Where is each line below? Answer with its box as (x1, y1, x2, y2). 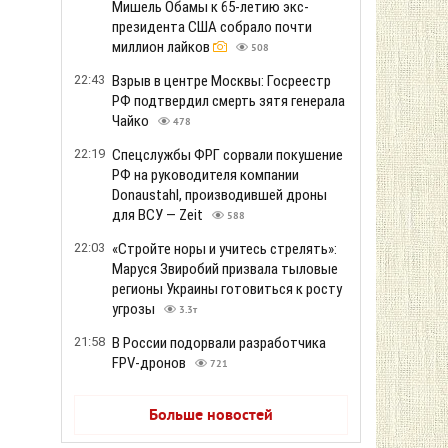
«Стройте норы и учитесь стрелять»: (112, 240, 337, 258)
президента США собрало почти (112, 18, 312, 36)
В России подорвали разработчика (112, 334, 326, 352)
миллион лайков (112, 38, 213, 56)
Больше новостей (149, 406, 273, 426)
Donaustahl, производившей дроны (112, 186, 327, 204)
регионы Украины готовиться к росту (112, 280, 342, 298)
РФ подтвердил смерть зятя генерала (112, 92, 345, 110)
